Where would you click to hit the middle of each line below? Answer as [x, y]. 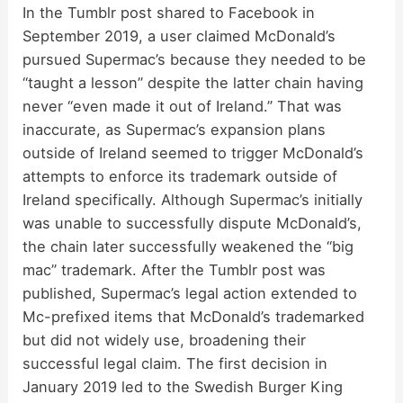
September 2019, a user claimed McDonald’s [179, 36]
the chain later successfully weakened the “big [188, 246]
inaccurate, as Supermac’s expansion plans [175, 129]
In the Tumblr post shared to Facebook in [169, 12]
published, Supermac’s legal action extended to [190, 293]
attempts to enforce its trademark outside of [180, 176]
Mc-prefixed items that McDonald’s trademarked [194, 316]
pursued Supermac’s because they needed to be [195, 59]
